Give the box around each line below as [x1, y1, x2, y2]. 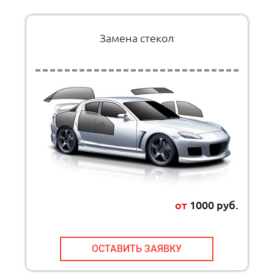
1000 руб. [187, 198, 239, 212]
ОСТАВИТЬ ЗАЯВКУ [92, 243, 182, 255]
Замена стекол [100, 30, 174, 45]
